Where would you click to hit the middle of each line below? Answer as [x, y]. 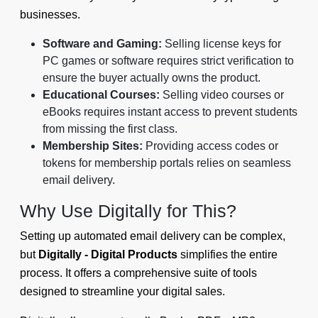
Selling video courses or [222, 94]
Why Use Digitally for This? [128, 210]
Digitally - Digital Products [108, 254]
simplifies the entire [227, 254]
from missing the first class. [110, 128]
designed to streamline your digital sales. [122, 291]
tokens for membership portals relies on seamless [167, 163]
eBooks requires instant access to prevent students [170, 111]
